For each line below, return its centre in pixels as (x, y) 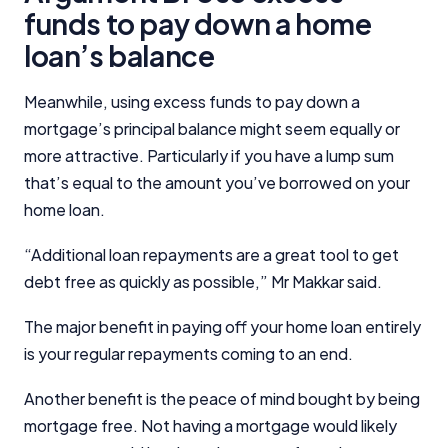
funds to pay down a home (198, 23)
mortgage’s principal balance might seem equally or (212, 128)
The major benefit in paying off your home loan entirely (222, 326)
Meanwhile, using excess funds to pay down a (192, 101)
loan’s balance (119, 55)
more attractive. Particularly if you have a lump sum (209, 155)
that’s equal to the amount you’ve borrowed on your (217, 182)
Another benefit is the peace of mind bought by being (222, 398)
